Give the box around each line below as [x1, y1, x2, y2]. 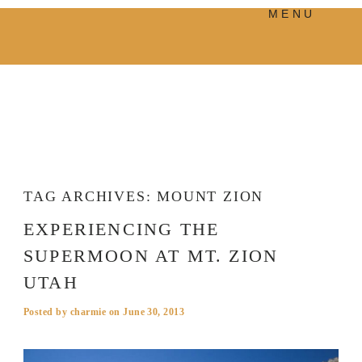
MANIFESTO [117, 50, 196, 60]
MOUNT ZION [157, 188, 264, 204]
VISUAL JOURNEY [115, 167, 233, 177]
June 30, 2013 [123, 306, 185, 318]
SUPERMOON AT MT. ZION [23, 246, 279, 266]
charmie [69, 306, 107, 318]
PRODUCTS [122, 19, 192, 29]
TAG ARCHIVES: [23, 188, 158, 204]
